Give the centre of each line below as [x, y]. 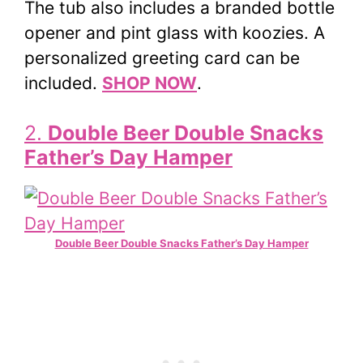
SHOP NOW [149, 83]
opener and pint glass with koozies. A [175, 32]
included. [63, 83]
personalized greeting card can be [162, 58]
